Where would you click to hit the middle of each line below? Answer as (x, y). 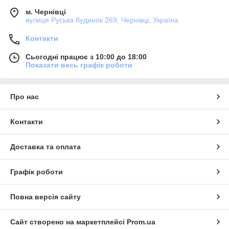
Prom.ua (141, 222)
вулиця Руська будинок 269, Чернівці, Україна (102, 20)
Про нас (25, 97)
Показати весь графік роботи (79, 65)
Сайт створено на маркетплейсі (68, 222)
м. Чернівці (46, 12)
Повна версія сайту (45, 197)
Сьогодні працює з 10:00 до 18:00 (86, 57)
